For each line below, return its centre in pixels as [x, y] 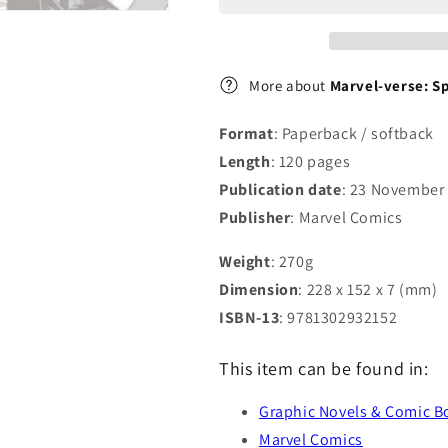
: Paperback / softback [353, 133]
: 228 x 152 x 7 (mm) [368, 289]
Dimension [259, 289]
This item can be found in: [324, 368]
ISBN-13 [249, 317]
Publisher [255, 217]
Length [245, 161]
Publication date [280, 189]
